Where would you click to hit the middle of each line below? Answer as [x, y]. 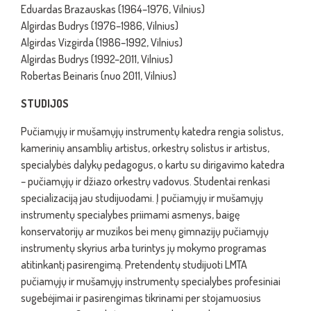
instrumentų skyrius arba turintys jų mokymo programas [144, 248]
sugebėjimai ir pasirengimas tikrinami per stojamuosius [141, 298]
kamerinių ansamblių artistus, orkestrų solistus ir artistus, [145, 148]
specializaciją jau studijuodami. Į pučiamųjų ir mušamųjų [142, 198]
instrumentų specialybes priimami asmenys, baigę [130, 215]
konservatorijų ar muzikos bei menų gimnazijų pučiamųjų [145, 231]
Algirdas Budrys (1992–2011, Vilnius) [97, 59]
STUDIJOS [45, 103]
